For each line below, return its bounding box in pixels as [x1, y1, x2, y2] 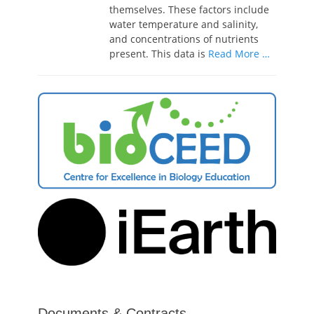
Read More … [208, 46, 270, 60]
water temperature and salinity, [109, 17, 258, 31]
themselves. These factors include [109, 2, 269, 16]
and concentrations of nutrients [109, 32, 259, 46]
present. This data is [109, 46, 208, 60]
